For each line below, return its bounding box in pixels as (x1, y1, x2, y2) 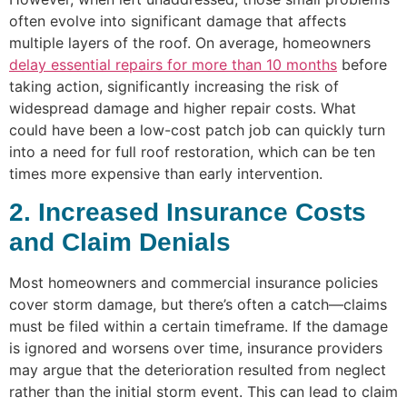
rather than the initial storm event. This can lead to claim (9, 382, 398, 402)
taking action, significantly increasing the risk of (9, 76, 339, 95)
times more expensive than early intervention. (9, 164, 323, 183)
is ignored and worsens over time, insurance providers (9, 339, 382, 358)
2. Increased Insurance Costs (9, 198, 366, 227)
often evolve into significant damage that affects (9, 11, 346, 30)
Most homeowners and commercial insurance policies (9, 273, 378, 293)
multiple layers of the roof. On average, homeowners (9, 33, 371, 52)
